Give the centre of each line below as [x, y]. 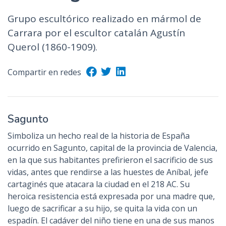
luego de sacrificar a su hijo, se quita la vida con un [102, 208]
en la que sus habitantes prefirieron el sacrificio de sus [110, 160]
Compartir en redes [44, 72]
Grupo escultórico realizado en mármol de [104, 19]
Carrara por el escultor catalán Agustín [96, 33]
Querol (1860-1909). [52, 47]
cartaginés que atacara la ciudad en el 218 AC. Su [99, 184]
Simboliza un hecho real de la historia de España [99, 136]
